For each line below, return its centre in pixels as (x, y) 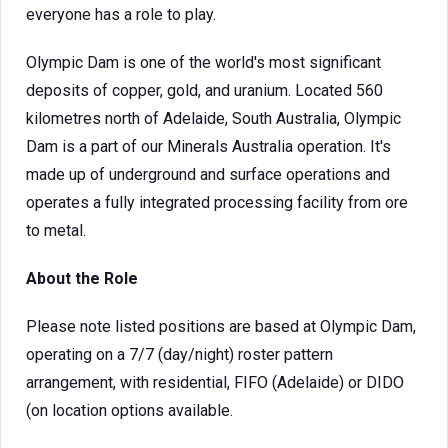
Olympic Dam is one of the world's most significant (203, 62)
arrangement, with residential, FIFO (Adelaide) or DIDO (215, 382)
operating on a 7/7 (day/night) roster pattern (179, 354)
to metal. (56, 230)
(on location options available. (129, 410)
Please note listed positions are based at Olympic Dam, (221, 326)
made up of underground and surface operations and (208, 174)
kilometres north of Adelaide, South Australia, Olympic (213, 118)
